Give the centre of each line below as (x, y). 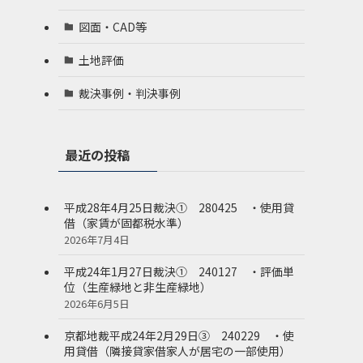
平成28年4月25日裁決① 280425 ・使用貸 (179, 207)
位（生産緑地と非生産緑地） (138, 286)
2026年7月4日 (97, 239)
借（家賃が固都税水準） (126, 222)
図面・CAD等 (112, 26)
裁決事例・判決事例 (129, 93)
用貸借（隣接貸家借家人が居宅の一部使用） (177, 350)
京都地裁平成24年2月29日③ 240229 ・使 (179, 335)
